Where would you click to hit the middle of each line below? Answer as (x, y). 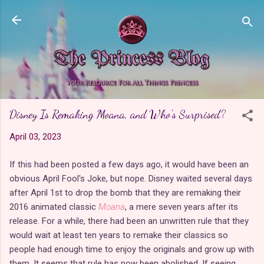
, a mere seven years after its (181, 207)
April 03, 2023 (35, 137)
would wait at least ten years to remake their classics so (119, 235)
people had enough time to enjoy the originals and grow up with (132, 249)
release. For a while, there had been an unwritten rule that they (129, 221)
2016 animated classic (54, 207)
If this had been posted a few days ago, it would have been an (129, 164)
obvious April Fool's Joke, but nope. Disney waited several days (131, 178)
